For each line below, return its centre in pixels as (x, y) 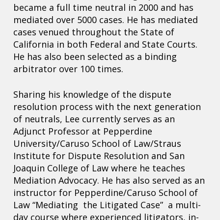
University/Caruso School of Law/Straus (97, 144)
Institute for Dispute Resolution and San (99, 156)
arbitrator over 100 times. (68, 69)
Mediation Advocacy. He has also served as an (109, 180)
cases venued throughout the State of (94, 32)
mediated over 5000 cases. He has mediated (105, 20)
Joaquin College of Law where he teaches (99, 168)
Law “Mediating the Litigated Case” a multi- (107, 205)
